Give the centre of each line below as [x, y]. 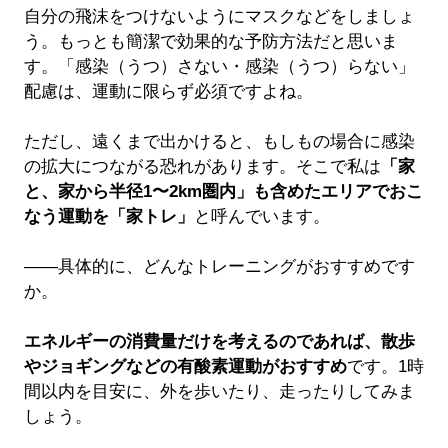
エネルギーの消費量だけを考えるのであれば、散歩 [219, 341]
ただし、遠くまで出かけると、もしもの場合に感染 [219, 141]
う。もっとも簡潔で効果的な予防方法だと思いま [210, 41]
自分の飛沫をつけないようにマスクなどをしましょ [219, 16]
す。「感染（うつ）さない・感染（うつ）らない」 [219, 66]
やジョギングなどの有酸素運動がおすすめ [185, 366]
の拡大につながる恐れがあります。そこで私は [202, 166]
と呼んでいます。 [261, 216]
